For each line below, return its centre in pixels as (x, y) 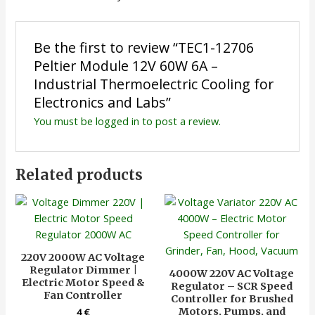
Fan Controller (83, 295)
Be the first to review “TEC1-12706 (143, 48)
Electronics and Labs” (102, 103)
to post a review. (180, 121)
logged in (117, 121)
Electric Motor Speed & (83, 282)
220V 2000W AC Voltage (83, 257)
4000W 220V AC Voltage (232, 273)
